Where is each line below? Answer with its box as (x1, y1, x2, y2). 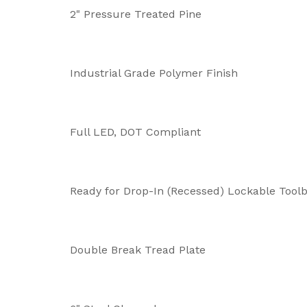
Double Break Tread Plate (70, 243, 206, 256)
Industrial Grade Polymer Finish (70, 66, 238, 79)
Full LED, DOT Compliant (70, 125, 201, 138)
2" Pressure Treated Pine (70, 7, 201, 21)
